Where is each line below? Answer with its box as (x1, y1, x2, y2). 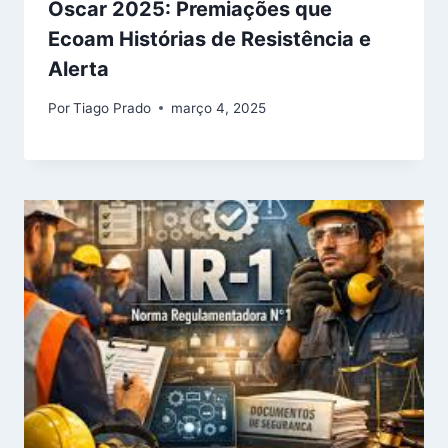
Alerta (48, 57, 109, 82)
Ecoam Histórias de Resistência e (48, 27, 371, 52)
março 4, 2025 (171, 99, 267, 116)
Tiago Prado (73, 99, 152, 116)
